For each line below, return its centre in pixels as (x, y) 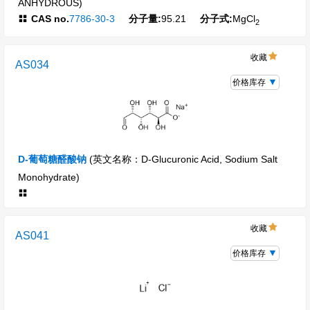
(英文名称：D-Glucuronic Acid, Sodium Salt (183, 159)
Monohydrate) (49, 177)
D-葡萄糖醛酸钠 (52, 159)
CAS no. (50, 19)
